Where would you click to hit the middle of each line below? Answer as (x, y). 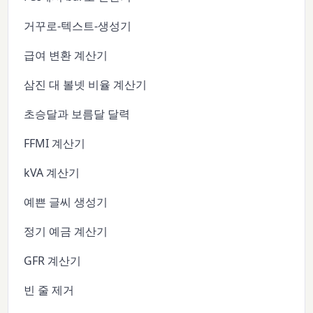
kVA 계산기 (52, 173)
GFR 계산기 (53, 261)
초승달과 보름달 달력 (77, 114)
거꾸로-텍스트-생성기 (78, 26)
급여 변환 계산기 (66, 56)
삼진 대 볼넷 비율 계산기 (86, 85)
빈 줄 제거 (49, 290)
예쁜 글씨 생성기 (66, 202)
